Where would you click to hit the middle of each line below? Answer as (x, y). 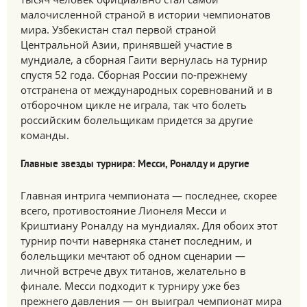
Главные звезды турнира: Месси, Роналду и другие (135, 165)
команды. (45, 135)
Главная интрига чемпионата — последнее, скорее (149, 195)
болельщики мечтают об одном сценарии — (133, 256)
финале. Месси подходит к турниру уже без (130, 286)
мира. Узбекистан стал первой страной (119, 29)
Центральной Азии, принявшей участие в (126, 45)
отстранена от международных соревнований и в (147, 90)
